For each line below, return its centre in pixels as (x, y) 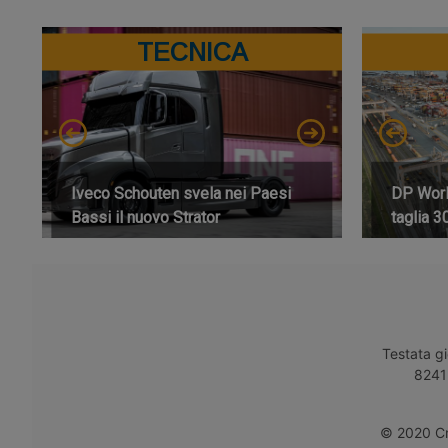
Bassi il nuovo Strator (146, 217)
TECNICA (192, 51)
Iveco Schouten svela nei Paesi (181, 193)
